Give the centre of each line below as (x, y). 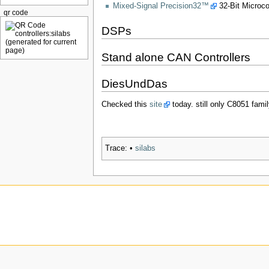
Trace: (116, 149)
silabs (145, 149)
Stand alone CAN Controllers (176, 58)
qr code (16, 13)
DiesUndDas (134, 84)
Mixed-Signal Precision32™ (161, 6)
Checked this (125, 104)
